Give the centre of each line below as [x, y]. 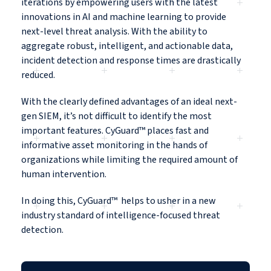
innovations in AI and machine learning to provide [124, 17]
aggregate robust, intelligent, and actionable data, [127, 46]
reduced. [39, 75]
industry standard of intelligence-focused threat [121, 216]
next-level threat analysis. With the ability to [114, 32]
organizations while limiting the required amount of [129, 160]
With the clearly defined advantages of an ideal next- [129, 102]
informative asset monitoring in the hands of [114, 145]
